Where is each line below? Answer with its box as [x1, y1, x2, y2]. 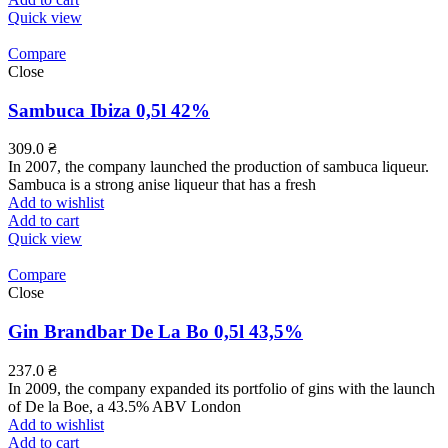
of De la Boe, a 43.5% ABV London [8, 397, 241, 415]
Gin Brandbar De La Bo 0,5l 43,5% [8, 320, 303, 342]
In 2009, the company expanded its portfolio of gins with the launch [8, 379, 435, 397]
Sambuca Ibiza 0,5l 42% [8, 99, 210, 121]
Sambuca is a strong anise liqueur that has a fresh [8, 176, 316, 194]
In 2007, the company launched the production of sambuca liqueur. [8, 158, 429, 176]
